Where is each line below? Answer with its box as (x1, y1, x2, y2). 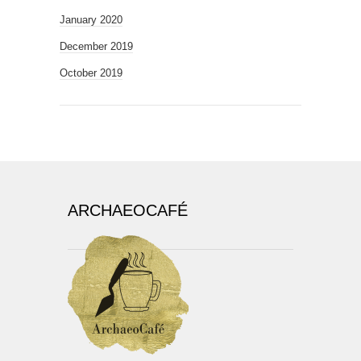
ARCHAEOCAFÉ (68, 201, 188, 219)
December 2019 (60, 40, 133, 52)
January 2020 (60, 14, 122, 26)
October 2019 (60, 67, 122, 79)
